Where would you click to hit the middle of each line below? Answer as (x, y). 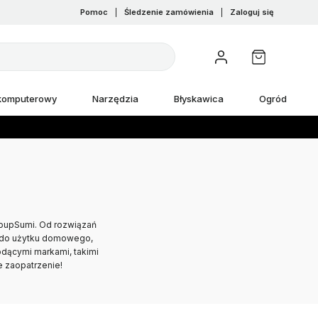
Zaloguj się (252, 12)
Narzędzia (115, 99)
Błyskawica (199, 99)
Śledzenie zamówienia (169, 12)
